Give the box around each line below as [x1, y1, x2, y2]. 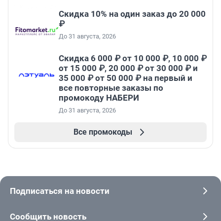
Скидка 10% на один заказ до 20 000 [59, 9, 206, 19]
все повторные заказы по [59, 83, 163, 93]
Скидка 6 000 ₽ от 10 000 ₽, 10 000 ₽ [59, 53, 207, 64]
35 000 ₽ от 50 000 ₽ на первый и [59, 73, 192, 83]
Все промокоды [73, 127, 132, 137]
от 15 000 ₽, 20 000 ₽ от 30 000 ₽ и [59, 63, 198, 74]
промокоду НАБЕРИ [59, 93, 139, 103]
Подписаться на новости [10, 186, 110, 196]
